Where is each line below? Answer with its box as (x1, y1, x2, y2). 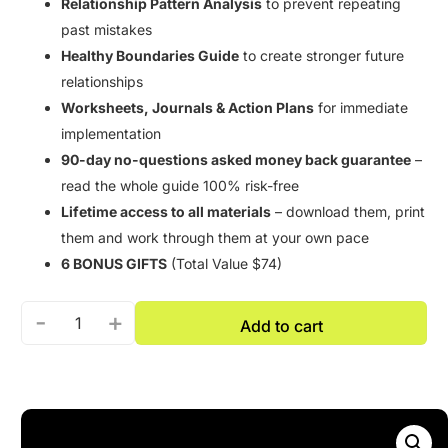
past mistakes (61, 20, 153, 38)
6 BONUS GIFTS (61, 254, 168, 272)
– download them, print (271, 202, 426, 220)
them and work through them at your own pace (61, 228, 370, 246)
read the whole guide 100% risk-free (61, 176, 300, 194)
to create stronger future (239, 46, 405, 64)
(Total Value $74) (167, 254, 283, 272)
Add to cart (239, 315, 323, 336)
